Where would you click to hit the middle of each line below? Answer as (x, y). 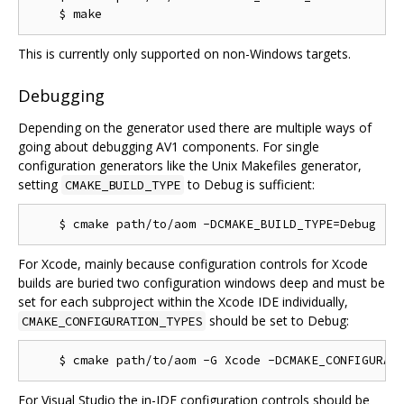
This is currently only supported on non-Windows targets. (184, 53)
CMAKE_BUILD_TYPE (123, 185)
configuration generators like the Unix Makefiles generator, (190, 166)
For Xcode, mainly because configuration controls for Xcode (193, 264)
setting (40, 185)
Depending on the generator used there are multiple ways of (195, 128)
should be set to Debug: (277, 321)
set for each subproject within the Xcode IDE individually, (183, 302)
